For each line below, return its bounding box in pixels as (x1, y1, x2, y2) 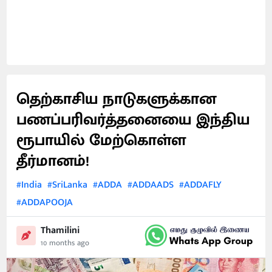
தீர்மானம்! (16, 148, 90, 174)
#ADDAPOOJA (16, 194, 73, 211)
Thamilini (41, 222, 80, 239)
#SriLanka (47, 177, 88, 193)
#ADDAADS (127, 177, 174, 193)
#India (16, 177, 42, 193)
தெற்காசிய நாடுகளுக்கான (16, 86, 217, 112)
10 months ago (41, 236, 90, 250)
